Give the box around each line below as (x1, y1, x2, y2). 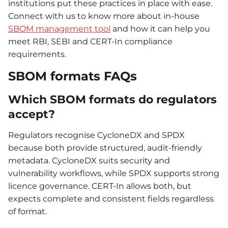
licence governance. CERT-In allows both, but (8, 181, 191, 191)
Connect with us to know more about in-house (8, 11, 199, 21)
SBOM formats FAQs (8, 68, 137, 83)
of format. (8, 207, 47, 217)
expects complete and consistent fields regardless (8, 194, 214, 204)
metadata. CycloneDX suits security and (8, 156, 170, 166)
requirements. (8, 49, 66, 60)
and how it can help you (110, 24, 210, 34)
